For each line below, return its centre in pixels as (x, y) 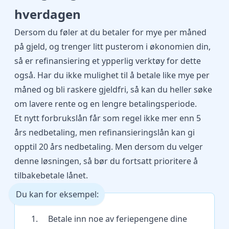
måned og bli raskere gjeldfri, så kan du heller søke (113, 89)
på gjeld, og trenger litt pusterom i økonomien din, (112, 47)
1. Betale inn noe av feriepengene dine (109, 219)
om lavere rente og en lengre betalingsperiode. (106, 104)
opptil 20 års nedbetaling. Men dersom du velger (109, 147)
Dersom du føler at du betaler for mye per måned (110, 32)
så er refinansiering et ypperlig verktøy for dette (108, 61)
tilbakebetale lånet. (51, 175)
